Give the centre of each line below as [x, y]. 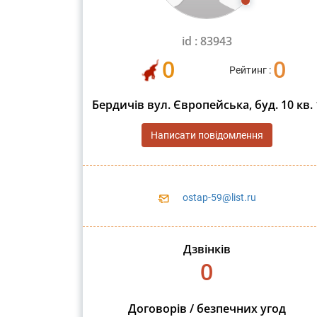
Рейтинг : [251, 70]
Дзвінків [207, 249]
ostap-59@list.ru [219, 198]
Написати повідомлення [207, 136]
